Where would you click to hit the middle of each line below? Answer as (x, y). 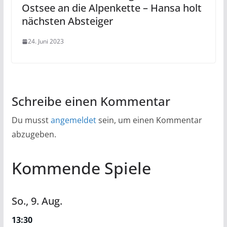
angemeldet (73, 120)
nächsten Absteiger (67, 21)
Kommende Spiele (81, 168)
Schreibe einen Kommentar (91, 101)
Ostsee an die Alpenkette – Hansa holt (111, 8)
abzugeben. (34, 135)
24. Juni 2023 (46, 42)
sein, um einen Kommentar (149, 120)
